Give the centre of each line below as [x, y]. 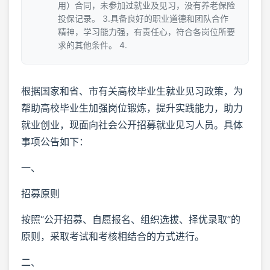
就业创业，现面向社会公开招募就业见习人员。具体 [132, 124]
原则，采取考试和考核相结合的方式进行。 [113, 236]
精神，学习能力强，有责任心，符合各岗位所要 [146, 31]
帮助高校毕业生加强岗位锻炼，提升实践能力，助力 [132, 108]
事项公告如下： [55, 141]
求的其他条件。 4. [93, 45]
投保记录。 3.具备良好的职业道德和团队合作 [143, 18]
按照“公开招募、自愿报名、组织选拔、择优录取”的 [131, 219]
